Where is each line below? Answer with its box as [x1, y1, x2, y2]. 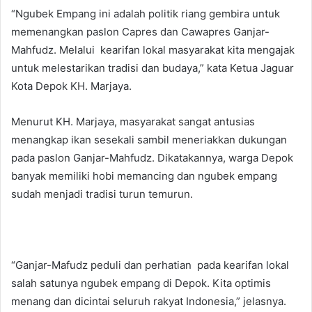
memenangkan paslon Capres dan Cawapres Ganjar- [11, 24, 270, 38]
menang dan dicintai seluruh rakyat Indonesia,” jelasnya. [11, 294, 286, 308]
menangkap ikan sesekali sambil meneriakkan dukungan [11, 132, 287, 146]
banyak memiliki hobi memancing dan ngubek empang [11, 169, 277, 182]
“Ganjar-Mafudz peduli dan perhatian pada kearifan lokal [11, 258, 289, 272]
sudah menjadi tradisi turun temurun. [11, 187, 193, 201]
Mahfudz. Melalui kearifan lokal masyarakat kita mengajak [11, 42, 295, 56]
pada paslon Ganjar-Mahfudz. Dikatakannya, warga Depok [11, 150, 293, 164]
